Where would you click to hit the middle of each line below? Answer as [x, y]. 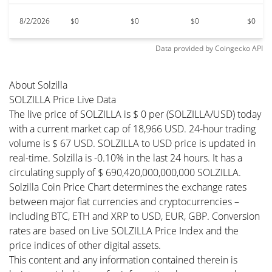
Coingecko [233, 48]
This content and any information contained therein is [123, 260]
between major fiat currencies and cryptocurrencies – [124, 202]
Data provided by [184, 48]
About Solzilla [38, 85]
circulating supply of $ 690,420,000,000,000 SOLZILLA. [125, 172]
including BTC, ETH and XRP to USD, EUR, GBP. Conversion [134, 216]
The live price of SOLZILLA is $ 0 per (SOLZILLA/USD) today [135, 114]
